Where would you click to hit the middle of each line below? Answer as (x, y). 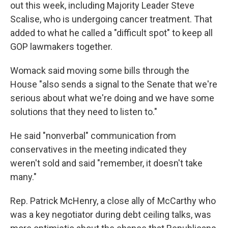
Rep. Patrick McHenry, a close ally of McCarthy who (113, 201)
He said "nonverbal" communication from (93, 135)
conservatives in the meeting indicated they (98, 149)
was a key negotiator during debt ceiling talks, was (111, 214)
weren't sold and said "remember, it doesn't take (106, 163)
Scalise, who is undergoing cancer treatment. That (111, 19)
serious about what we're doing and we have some (112, 98)
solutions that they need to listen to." (84, 111)
